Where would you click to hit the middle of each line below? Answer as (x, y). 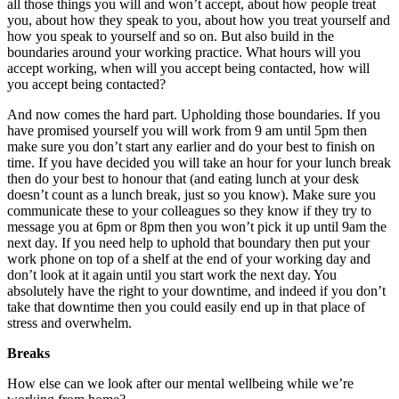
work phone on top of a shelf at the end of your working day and (189, 258)
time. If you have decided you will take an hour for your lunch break (199, 162)
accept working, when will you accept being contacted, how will (188, 68)
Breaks (28, 353)
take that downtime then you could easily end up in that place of (186, 306)
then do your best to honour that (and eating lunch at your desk (183, 178)
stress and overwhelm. (69, 322)
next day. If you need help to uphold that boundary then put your (188, 242)
